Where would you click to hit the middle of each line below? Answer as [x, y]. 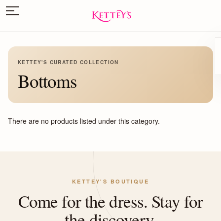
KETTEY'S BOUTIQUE [110, 181]
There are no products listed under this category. [84, 121]
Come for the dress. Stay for [110, 201]
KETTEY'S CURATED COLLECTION [68, 62]
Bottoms [47, 81]
